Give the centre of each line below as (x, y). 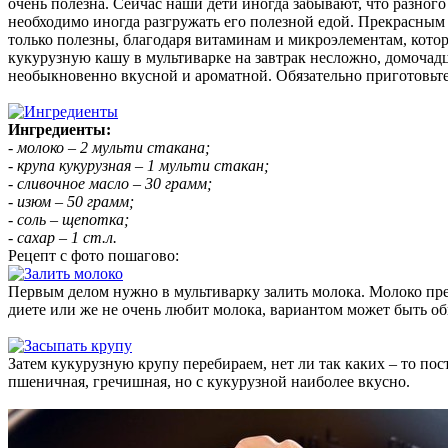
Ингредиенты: (59, 129)
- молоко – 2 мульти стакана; (109, 147)
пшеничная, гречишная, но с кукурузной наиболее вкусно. (209, 381)
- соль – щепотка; (68, 219)
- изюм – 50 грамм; (71, 201)
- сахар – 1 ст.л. (62, 237)
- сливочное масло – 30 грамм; (110, 183)
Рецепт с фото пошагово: (93, 255)
